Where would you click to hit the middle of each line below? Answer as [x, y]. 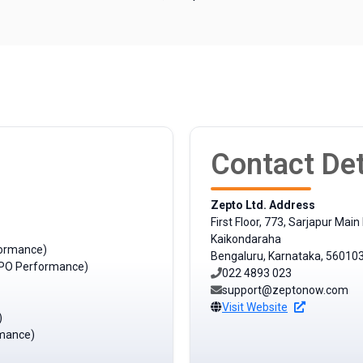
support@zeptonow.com [285, 290]
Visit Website [255, 307]
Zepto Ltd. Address [263, 205]
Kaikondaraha [246, 239]
